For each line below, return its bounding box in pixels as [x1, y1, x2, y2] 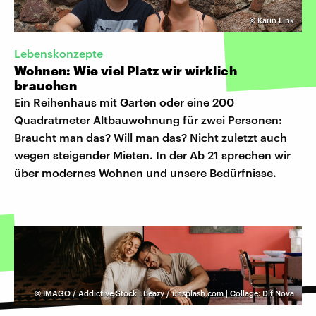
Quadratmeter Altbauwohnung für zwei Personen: [14, 112, 282, 126]
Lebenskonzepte [14, 46, 103, 60]
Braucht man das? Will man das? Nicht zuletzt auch [14, 130, 287, 144]
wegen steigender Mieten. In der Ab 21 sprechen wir [14, 147, 291, 162]
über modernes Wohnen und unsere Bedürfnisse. [14, 165, 276, 179]
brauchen [14, 77, 78, 93]
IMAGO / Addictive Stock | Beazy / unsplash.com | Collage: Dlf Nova [43, 288, 294, 298]
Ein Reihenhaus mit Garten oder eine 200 [14, 95, 234, 109]
